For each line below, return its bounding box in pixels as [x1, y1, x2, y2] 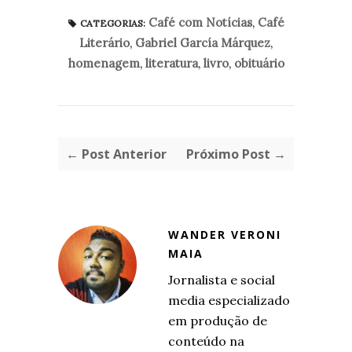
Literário [79, 35, 130, 50]
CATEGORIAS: [79, 17, 145, 29]
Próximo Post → [186, 145, 286, 163]
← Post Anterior [66, 145, 167, 163]
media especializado [168, 292, 290, 308]
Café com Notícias [148, 15, 252, 30]
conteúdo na [168, 333, 244, 349]
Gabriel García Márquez [135, 35, 270, 50]
